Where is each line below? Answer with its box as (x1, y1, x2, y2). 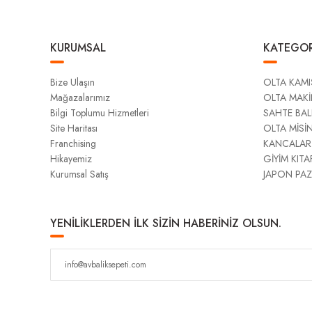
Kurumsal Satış (50, 167, 109, 181)
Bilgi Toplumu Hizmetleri (50, 106, 149, 120)
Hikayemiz (50, 152, 92, 166)
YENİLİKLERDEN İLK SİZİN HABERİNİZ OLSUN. (50, 215, 281, 231)
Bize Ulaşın (50, 75, 95, 89)
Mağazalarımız (50, 91, 110, 104)
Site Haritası (50, 121, 97, 135)
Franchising (50, 136, 96, 150)
